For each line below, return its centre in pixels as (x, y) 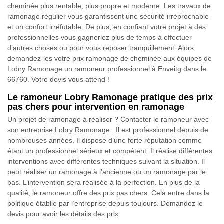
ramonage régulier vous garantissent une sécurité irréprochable (108, 17)
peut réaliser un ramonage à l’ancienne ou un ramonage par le (107, 172)
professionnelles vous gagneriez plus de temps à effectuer (100, 38)
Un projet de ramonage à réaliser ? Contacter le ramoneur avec (108, 120)
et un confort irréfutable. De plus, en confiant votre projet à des (107, 27)
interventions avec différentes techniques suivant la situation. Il (106, 162)
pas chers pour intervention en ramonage (96, 107)
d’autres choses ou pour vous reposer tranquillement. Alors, (102, 48)
